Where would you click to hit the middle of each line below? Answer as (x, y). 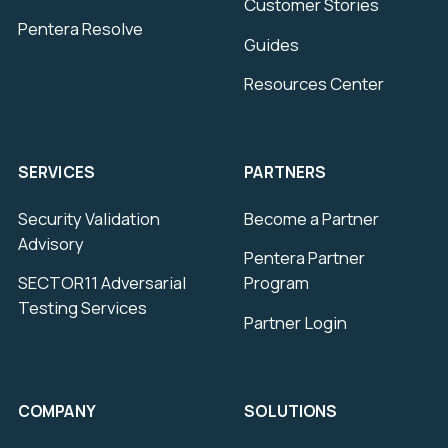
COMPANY (56, 410)
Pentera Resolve (80, 29)
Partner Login (296, 322)
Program (277, 283)
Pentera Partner (305, 258)
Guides (272, 44)
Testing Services (82, 308)
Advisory (50, 243)
